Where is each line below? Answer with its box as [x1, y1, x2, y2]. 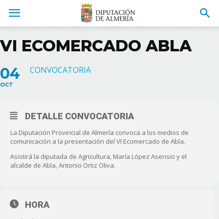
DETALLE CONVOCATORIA [25, 111, 134, 121]
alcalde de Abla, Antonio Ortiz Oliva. [10, 161, 115, 170]
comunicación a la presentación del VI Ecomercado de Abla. [10, 137, 185, 146]
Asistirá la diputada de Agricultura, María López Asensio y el [10, 152, 187, 161]
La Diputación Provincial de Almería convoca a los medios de [10, 128, 189, 137]
